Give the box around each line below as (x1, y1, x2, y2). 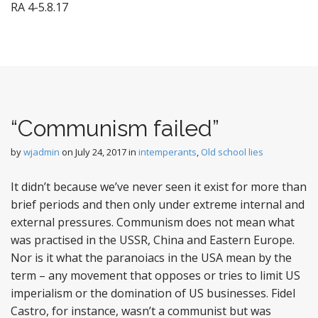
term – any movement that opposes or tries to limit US (11, 268, 300, 283)
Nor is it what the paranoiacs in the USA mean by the (11, 250, 292, 265)
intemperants (138, 146, 197, 158)
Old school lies (201, 146, 263, 158)
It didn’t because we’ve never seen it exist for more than (11, 179, 307, 194)
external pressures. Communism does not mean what (11, 214, 295, 230)
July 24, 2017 (75, 146, 126, 158)
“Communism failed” (11, 115, 219, 141)
